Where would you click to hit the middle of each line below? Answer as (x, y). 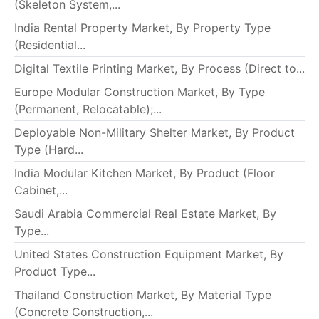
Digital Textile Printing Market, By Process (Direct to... (159, 69)
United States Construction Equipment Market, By (149, 255)
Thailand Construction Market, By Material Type (143, 295)
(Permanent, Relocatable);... (88, 109)
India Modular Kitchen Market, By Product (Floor (145, 173)
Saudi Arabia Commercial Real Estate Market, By (145, 214)
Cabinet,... (41, 190)
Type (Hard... (49, 150)
